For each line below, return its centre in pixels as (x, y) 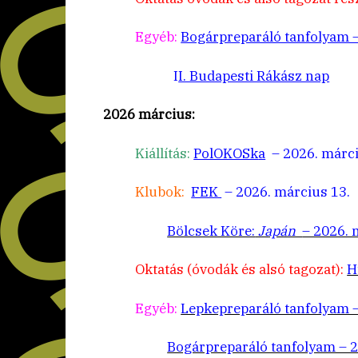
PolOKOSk (226, 153)
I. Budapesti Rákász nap (254, 76)
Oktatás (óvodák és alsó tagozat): (241, 270)
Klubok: (162, 192)
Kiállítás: (163, 153)
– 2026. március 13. (286, 192)
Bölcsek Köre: (211, 231)
